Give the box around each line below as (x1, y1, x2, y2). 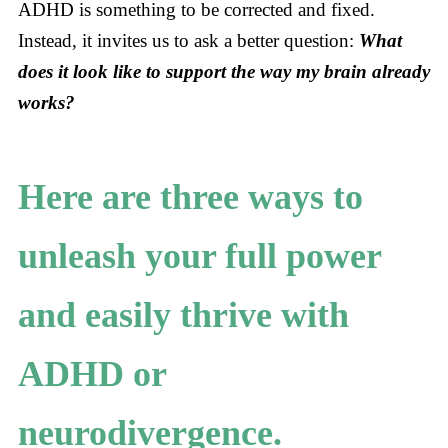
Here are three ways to (17, 177, 363, 218)
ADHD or (17, 354, 166, 395)
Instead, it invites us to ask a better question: (17, 29, 359, 51)
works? (17, 91, 75, 113)
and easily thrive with (17, 295, 349, 336)
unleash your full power (17, 236, 381, 277)
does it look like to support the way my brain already (17, 60, 430, 82)
